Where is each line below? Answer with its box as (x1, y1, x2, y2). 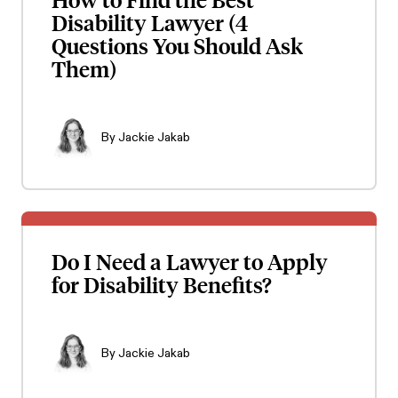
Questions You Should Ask (52, 32, 303, 60)
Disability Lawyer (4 (52, 9, 249, 37)
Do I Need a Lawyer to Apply (52, 247, 328, 275)
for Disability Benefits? (52, 270, 272, 298)
